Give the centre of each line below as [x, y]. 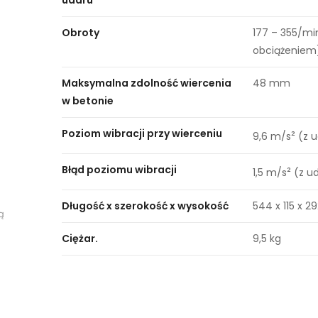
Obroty [81, 33]
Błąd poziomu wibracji [120, 170]
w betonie [88, 101]
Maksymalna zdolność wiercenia [147, 83]
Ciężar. [80, 238]
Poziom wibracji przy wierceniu [142, 133]
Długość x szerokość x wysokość [146, 206]
